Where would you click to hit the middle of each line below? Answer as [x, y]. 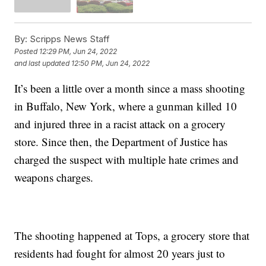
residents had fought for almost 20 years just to [120, 253]
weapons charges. [54, 177]
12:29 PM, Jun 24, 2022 [78, 52]
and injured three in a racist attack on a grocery [120, 123]
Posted [27, 52]
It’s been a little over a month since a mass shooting [130, 88]
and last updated [42, 64]
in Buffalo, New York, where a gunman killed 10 [126, 106]
